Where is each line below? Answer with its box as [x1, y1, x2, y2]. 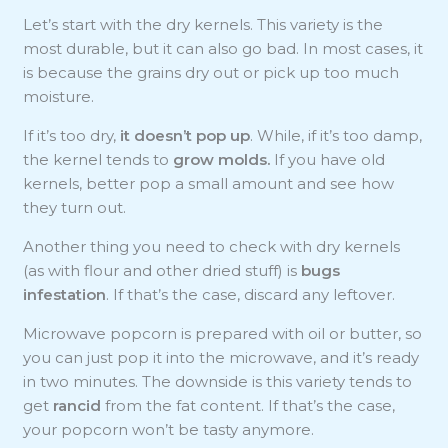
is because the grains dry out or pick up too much [23, 62, 400, 82]
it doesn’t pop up [120, 125, 251, 145]
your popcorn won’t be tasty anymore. [23, 419, 315, 439]
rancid [53, 395, 106, 415]
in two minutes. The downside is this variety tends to [23, 371, 413, 391]
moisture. [23, 86, 95, 106]
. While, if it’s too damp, [250, 125, 423, 145]
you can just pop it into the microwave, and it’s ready [23, 347, 420, 367]
